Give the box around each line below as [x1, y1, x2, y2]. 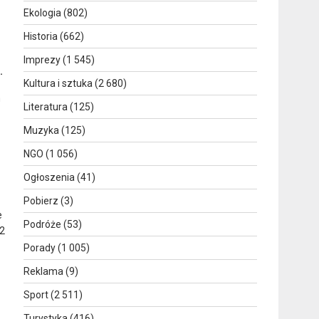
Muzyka [23, 124, 60, 136]
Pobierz [23, 194, 59, 206]
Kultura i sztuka [23, 77, 93, 89]
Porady [23, 241, 56, 253]
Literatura [23, 100, 68, 113]
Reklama [23, 265, 64, 277]
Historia [23, 30, 58, 42]
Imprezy [23, 53, 61, 66]
